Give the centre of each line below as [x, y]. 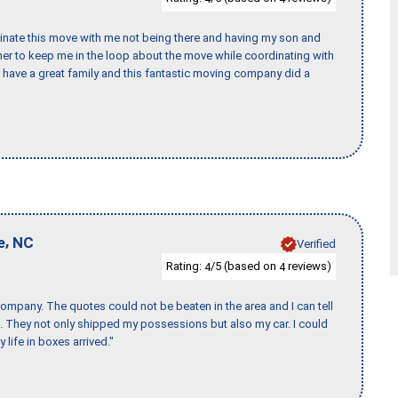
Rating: [185, 266]
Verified [316, 243]
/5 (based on [245, 266]
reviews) [308, 266]
